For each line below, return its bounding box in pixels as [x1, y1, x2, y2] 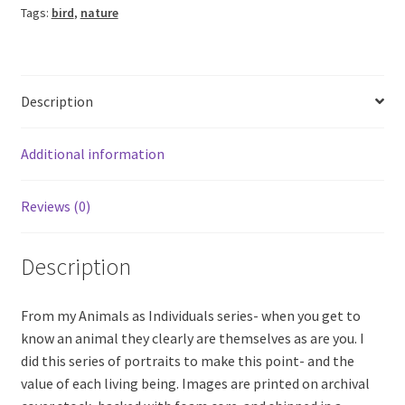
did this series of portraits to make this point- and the [20, 352, 354, 371]
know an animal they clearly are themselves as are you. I [20, 329, 364, 348]
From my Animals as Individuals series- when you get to [20, 306, 361, 325]
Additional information [20, 144, 165, 163]
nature [80, 4, 118, 21]
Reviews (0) [20, 196, 90, 215]
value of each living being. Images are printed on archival [20, 374, 370, 393]
